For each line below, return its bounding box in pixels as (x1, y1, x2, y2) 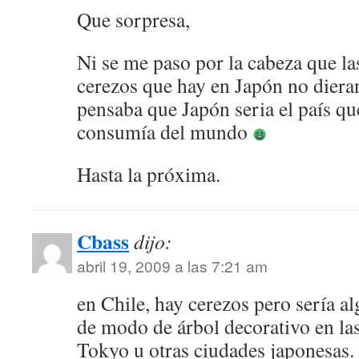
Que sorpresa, (77, 6, 190, 33)
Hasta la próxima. (77, 160, 220, 188)
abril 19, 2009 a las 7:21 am (77, 255, 268, 276)
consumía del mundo (77, 118, 252, 145)
